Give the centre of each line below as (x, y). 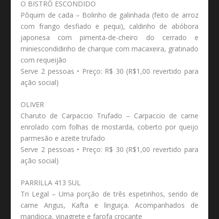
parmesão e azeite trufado (63, 138)
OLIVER (33, 104)
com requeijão (44, 60)
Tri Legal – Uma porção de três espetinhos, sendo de (109, 194)
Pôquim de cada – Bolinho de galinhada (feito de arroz (109, 15)
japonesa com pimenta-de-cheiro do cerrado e (109, 37)
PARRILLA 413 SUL (51, 183)
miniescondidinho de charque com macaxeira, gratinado (109, 48)
